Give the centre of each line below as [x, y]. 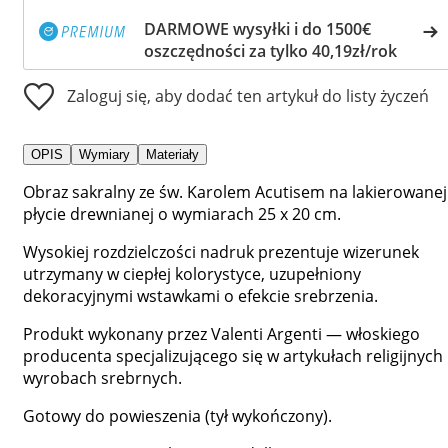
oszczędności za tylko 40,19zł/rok [270, 50]
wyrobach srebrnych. [102, 377]
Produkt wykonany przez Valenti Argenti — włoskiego [221, 333]
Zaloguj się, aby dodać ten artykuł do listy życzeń [248, 95]
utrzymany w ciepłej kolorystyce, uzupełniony [192, 273]
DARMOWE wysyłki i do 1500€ [257, 28]
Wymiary [104, 154]
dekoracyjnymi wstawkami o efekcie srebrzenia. [200, 295]
